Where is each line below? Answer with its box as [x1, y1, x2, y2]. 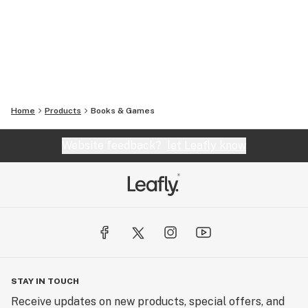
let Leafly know [167, 139, 246, 152]
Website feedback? [62, 139, 167, 152]
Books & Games [91, 106, 155, 115]
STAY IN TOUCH [11, 276, 79, 286]
